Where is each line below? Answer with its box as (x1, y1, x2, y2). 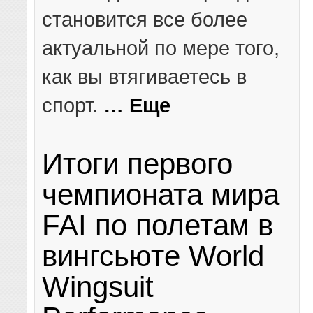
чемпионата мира (42, 178, 280, 212)
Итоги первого (42, 147, 233, 181)
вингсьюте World (42, 240, 265, 273)
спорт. (42, 94, 104, 117)
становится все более (42, 8, 248, 31)
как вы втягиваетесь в (42, 65, 247, 89)
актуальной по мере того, (42, 36, 280, 60)
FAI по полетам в (42, 209, 274, 242)
